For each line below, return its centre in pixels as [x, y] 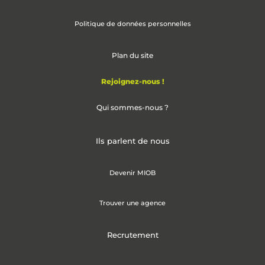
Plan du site [132, 56]
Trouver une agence [132, 203]
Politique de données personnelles [132, 24]
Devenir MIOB [132, 173]
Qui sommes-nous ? [132, 108]
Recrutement [132, 235]
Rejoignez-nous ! [132, 82]
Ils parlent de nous [132, 141]
